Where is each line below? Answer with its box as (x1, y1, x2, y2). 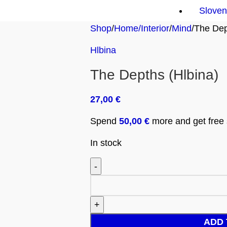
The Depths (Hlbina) (90, 67, 218, 83)
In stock (90, 138, 122, 148)
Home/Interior (113, 23, 169, 33)
